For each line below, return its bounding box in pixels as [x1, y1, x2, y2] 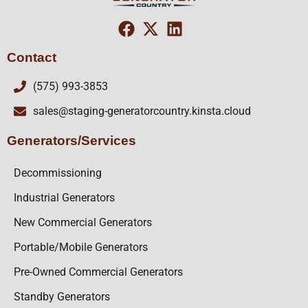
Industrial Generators [14, 190, 115, 204]
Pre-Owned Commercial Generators [14, 265, 183, 278]
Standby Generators [14, 289, 110, 303]
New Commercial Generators [14, 215, 152, 229]
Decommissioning [14, 166, 102, 179]
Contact [7, 49, 56, 65]
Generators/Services [7, 133, 136, 148]
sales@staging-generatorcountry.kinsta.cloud [32, 104, 251, 118]
